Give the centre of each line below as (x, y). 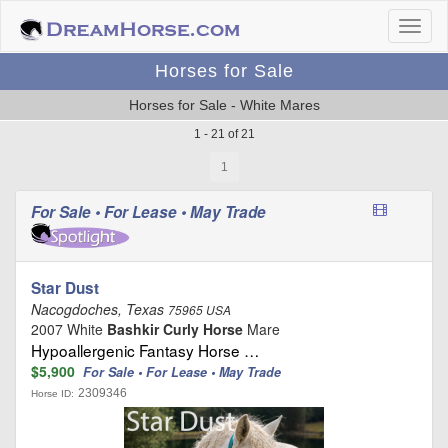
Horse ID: (52, 393)
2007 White (69, 328)
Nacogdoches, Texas (99, 308)
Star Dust (65, 287)
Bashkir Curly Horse (175, 328)
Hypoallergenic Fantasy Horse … (145, 349)
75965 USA (199, 309)
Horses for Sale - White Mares (224, 105)
